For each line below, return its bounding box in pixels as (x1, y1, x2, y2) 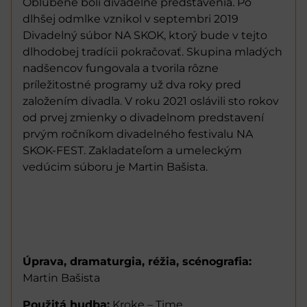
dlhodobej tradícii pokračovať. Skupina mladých (23, 45, 282, 58)
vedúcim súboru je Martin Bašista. (23, 160, 208, 173)
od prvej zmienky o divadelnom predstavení (23, 110, 264, 124)
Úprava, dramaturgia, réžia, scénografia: (23, 255, 251, 269)
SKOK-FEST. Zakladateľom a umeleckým (23, 143, 242, 157)
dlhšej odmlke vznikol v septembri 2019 (23, 12, 238, 25)
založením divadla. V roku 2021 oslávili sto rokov (23, 94, 279, 108)
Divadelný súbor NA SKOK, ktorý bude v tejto (23, 28, 267, 42)
